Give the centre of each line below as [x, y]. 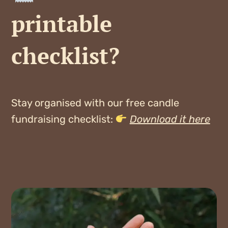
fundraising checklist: [63, 119]
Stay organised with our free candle [95, 103]
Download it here [170, 119]
